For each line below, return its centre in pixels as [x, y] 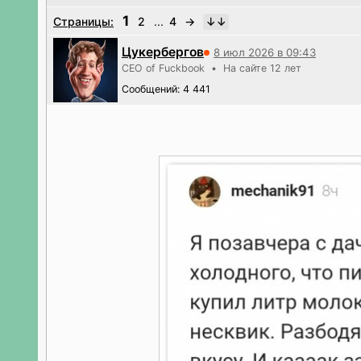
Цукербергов [163, 52]
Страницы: [83, 21]
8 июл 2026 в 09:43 [265, 52]
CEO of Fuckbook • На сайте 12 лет [212, 68]
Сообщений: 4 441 [166, 89]
